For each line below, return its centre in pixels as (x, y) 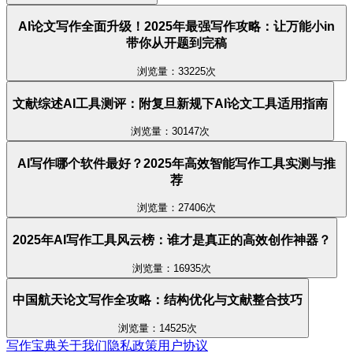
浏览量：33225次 (176, 71)
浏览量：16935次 (172, 268)
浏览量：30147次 (170, 132)
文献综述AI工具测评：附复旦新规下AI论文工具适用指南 (170, 103)
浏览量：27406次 (176, 208)
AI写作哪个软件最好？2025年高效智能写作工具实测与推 (176, 163)
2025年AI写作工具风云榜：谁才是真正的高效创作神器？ (172, 240)
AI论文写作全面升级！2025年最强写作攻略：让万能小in (176, 27)
